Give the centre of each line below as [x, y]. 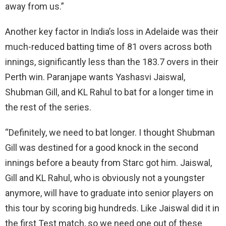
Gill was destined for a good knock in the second [102, 147]
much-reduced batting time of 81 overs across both [108, 46]
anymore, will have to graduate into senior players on [109, 193]
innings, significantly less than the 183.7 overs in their [112, 62]
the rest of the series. [48, 107]
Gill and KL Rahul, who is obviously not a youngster [105, 178]
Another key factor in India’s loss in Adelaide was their [112, 31]
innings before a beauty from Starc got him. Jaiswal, [108, 162]
